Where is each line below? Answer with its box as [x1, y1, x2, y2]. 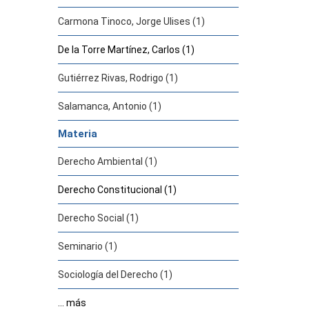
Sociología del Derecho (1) [57, 269, 172, 280]
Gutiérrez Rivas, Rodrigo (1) [57, 72, 178, 83]
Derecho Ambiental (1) [57, 156, 157, 167]
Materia [57, 128, 97, 140]
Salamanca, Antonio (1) [57, 101, 161, 112]
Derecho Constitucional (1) [57, 184, 177, 195]
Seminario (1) [57, 241, 117, 252]
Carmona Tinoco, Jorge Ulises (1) [57, 16, 205, 27]
